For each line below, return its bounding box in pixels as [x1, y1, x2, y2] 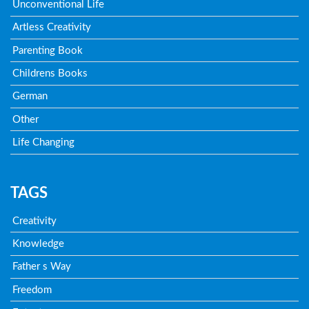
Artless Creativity [12, 22, 92, 33]
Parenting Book [12, 45, 83, 56]
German [12, 91, 48, 102]
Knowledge [12, 239, 65, 250]
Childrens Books [12, 68, 88, 79]
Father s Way [12, 261, 72, 272]
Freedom [12, 284, 52, 295]
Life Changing [12, 137, 75, 148]
